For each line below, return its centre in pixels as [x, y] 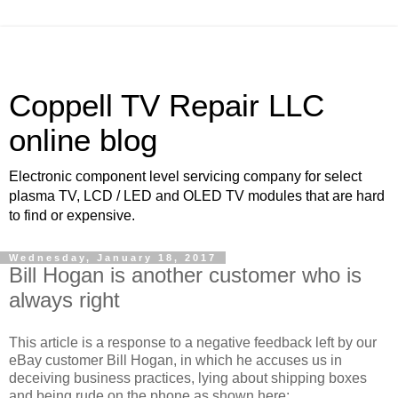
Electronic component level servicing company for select [185, 176]
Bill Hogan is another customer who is [185, 275]
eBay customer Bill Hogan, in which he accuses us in [175, 360]
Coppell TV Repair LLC [167, 106]
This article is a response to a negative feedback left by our [193, 342]
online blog [83, 140]
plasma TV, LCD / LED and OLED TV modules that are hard [197, 196]
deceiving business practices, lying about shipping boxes [188, 378]
